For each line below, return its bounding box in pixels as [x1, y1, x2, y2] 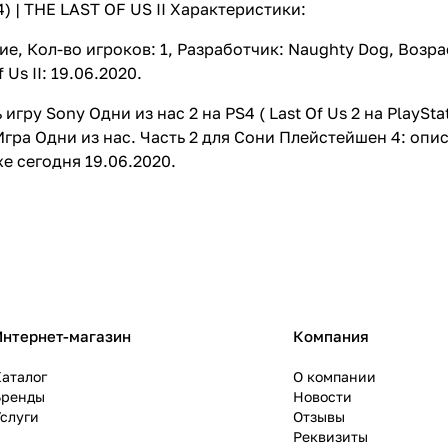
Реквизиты [293, 428, 369, 445]
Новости [293, 388, 353, 405]
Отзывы [293, 408, 346, 425]
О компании [293, 368, 377, 385]
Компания [293, 327, 370, 345]
